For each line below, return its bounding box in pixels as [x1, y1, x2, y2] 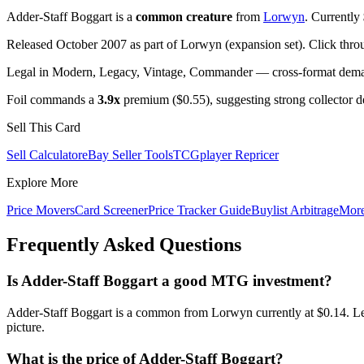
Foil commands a [6, 93, 97, 107]
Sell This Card [6, 120, 80, 135]
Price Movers [6, 203, 75, 218]
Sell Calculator [6, 148, 82, 162]
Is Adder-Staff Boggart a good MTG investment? [6, 272, 332, 290]
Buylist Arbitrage [251, 203, 339, 218]
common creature [136, 10, 232, 24]
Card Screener [75, 203, 148, 218]
